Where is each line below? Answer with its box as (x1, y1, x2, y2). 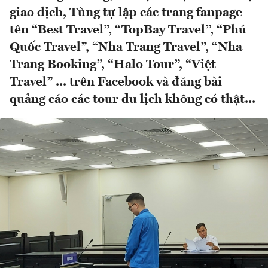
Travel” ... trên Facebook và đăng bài (10, 76, 222, 89)
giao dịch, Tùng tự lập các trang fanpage (10, 7, 242, 20)
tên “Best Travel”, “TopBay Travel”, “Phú (10, 24, 246, 37)
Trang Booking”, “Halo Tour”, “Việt (10, 59, 216, 72)
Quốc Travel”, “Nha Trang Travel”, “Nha (10, 41, 242, 54)
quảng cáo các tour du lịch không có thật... (10, 93, 255, 106)
